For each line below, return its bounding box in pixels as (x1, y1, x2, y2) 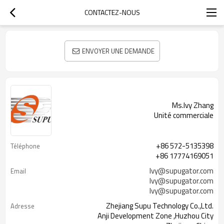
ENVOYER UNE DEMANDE (81, 46, 154, 56)
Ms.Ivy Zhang (172, 99, 213, 111)
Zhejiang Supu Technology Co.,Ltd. (106, 200, 213, 211)
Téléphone (10, 141, 40, 151)
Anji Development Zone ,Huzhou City (97, 210, 213, 221)
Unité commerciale (154, 109, 213, 121)
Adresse (10, 201, 34, 211)
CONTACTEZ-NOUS (84, 7, 140, 17)
